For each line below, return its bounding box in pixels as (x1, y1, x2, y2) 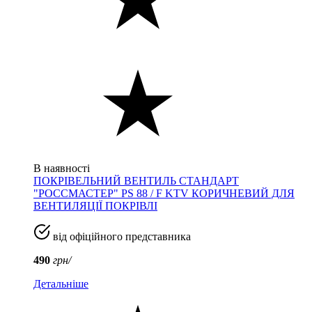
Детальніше (33, 277, 88, 290)
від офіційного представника (50, 230, 191, 242)
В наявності (33, 162, 90, 174)
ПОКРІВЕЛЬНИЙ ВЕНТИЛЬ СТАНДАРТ (33, 174, 239, 187)
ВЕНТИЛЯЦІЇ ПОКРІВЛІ (33, 199, 157, 212)
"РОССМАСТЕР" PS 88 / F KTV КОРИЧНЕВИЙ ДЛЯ (33, 187, 295, 199)
